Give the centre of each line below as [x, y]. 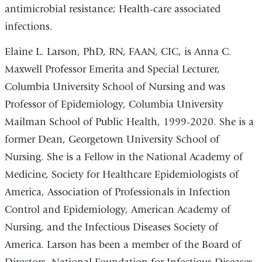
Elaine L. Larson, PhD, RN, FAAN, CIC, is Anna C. [118, 52]
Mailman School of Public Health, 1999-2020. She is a [129, 122]
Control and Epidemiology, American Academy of [117, 210]
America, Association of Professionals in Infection [117, 192]
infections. [28, 26]
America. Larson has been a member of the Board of [123, 245]
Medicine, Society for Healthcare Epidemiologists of [121, 175]
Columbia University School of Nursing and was [115, 87]
